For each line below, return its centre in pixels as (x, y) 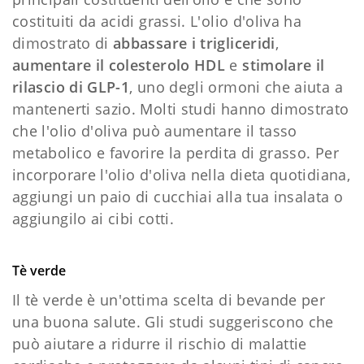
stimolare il (284, 65)
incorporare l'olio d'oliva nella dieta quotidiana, (181, 174)
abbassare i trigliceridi (194, 43)
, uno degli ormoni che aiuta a (236, 87)
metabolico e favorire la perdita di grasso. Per (175, 152)
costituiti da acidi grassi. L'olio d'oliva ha (157, 21)
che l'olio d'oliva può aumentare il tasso (155, 130)
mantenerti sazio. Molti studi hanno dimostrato (181, 108)
